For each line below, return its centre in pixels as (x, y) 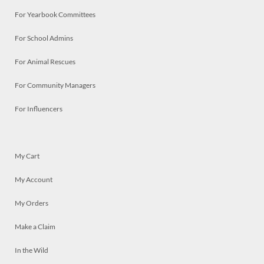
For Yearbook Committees (55, 14)
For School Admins (44, 38)
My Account (34, 179)
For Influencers (39, 109)
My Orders (32, 203)
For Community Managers (55, 85)
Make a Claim (35, 227)
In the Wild (32, 250)
